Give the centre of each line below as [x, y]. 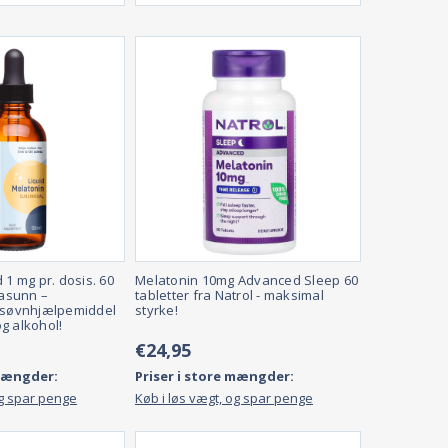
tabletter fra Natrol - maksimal [229, 295]
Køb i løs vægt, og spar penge [224, 398]
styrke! [156, 310]
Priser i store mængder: [214, 376]
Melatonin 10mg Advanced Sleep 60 [246, 280]
